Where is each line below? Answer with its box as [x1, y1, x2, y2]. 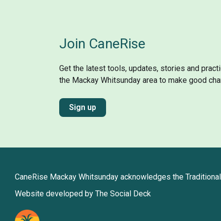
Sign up [69, 102, 97, 112]
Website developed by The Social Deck [15, 188, 151, 198]
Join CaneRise [59, 35, 146, 52]
